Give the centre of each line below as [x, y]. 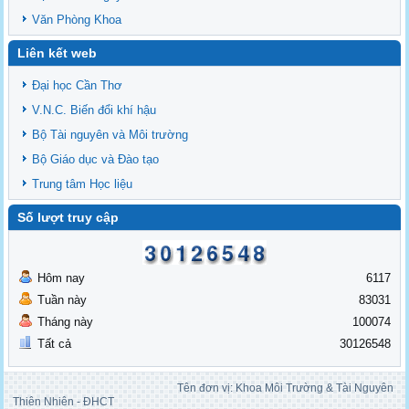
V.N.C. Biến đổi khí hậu [94, 110]
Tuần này [63, 300]
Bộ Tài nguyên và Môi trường [110, 135]
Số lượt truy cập [68, 218]
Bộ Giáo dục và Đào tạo [96, 160]
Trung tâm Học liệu [83, 184]
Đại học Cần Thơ [78, 86]
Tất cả [55, 344]
